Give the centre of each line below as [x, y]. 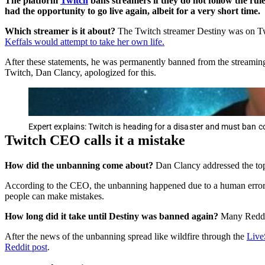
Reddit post [26, 247]
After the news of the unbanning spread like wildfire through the [126, 236]
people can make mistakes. [54, 196]
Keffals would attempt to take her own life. [85, 41]
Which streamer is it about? [60, 31]
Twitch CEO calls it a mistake [95, 140]
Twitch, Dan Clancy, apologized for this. [80, 72]
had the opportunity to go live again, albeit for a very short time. [132, 11]
